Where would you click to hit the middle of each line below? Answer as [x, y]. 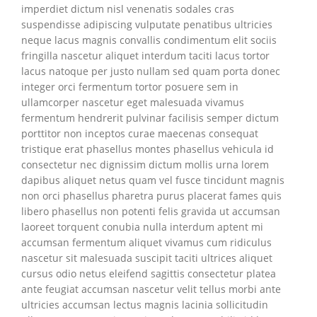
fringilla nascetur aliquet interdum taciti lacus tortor [145, 56]
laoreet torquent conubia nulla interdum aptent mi [142, 227]
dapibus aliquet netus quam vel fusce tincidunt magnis [153, 180]
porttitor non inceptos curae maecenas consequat [140, 133]
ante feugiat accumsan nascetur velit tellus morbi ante [151, 289]
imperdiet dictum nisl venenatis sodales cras [128, 9]
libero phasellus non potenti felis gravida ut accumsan [151, 211]
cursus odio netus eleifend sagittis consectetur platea [149, 273]
